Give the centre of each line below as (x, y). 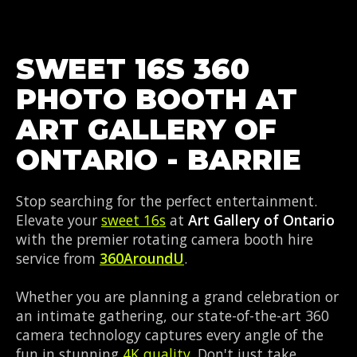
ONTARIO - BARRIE (159, 159)
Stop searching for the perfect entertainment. (167, 200)
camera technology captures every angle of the (170, 334)
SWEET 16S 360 (133, 69)
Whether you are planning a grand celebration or (177, 296)
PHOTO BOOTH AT (157, 99)
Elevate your (59, 220)
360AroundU (142, 258)
